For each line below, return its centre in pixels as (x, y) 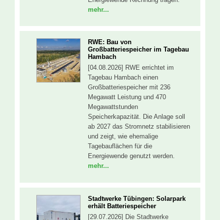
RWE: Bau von (110, 42)
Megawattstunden (113, 107)
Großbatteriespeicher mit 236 (129, 87)
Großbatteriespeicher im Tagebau (138, 50)
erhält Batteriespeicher (122, 206)
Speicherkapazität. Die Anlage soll (137, 117)
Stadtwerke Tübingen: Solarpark (137, 198)
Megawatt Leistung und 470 (127, 97)
